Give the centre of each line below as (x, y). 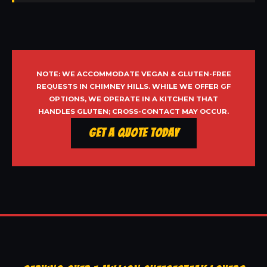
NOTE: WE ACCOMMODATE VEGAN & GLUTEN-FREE (133, 74)
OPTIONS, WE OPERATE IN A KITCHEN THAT (133, 99)
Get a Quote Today (133, 133)
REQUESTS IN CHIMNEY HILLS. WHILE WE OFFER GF (133, 87)
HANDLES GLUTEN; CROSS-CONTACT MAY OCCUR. (133, 112)
